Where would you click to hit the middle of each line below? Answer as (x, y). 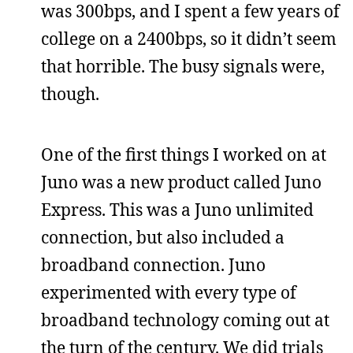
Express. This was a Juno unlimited (177, 210)
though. (70, 94)
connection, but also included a (163, 237)
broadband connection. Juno (153, 265)
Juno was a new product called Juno (181, 182)
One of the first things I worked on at (184, 154)
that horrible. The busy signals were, (183, 66)
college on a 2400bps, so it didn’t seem (189, 39)
